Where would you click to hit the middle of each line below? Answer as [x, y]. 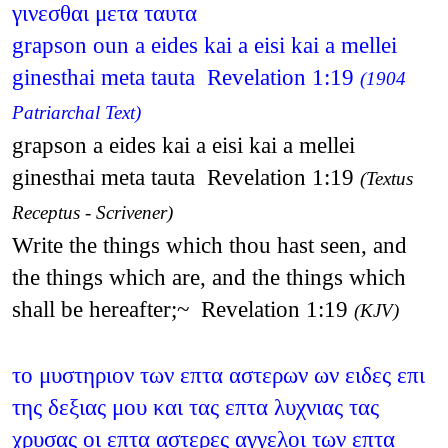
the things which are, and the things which [208, 276]
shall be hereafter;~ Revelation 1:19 [182, 308]
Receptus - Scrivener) [92, 212]
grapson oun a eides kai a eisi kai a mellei [204, 44]
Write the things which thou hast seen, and [209, 244]
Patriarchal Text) [76, 112]
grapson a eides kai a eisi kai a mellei [183, 144]
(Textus [386, 178]
